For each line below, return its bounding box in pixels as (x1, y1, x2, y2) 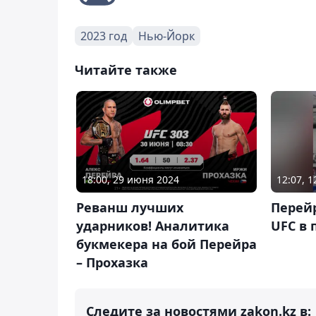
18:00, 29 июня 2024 (82, 172, 179, 186)
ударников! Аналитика (76, 217, 229, 234)
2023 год (80, 28, 127, 44)
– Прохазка (76, 253, 148, 271)
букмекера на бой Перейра (76, 235, 257, 253)
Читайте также (75, 61, 177, 78)
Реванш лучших (76, 198, 183, 216)
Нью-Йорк (138, 28, 195, 44)
